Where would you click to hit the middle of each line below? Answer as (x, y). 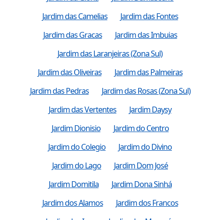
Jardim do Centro (141, 128)
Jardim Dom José (141, 165)
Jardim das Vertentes (82, 109)
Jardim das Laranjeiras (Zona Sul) (110, 53)
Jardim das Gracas (72, 35)
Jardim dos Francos (147, 203)
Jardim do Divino (145, 147)
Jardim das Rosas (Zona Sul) (146, 91)
